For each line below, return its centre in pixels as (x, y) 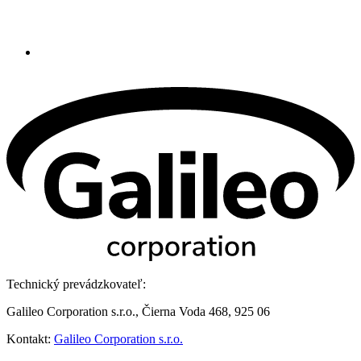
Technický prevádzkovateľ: (76, 284)
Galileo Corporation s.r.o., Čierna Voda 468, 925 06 (138, 311)
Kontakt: (30, 338)
